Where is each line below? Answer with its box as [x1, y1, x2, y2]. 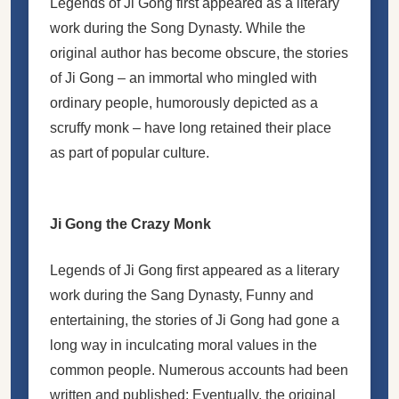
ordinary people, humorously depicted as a [50, 94, 318, 110]
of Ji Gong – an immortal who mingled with [50, 69, 317, 85]
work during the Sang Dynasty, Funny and [50, 287, 313, 303]
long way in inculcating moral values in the [50, 337, 317, 353]
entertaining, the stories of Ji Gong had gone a [50, 312, 339, 328]
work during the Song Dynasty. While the [50, 20, 305, 36]
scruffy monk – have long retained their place [50, 119, 331, 135]
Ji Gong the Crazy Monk [50, 216, 211, 232]
